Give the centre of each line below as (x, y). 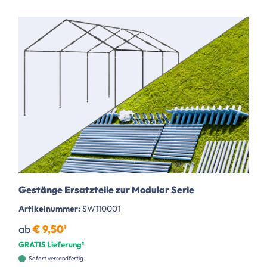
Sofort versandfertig (56, 258)
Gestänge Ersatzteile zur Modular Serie (106, 189)
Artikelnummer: (50, 208)
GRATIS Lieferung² (51, 244)
